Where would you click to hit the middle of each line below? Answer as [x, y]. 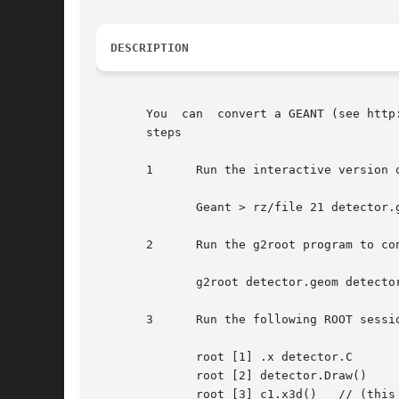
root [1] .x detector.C [125, 357]
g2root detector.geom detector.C [125, 282]
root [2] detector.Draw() [125, 376]
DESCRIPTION [150, 48]
